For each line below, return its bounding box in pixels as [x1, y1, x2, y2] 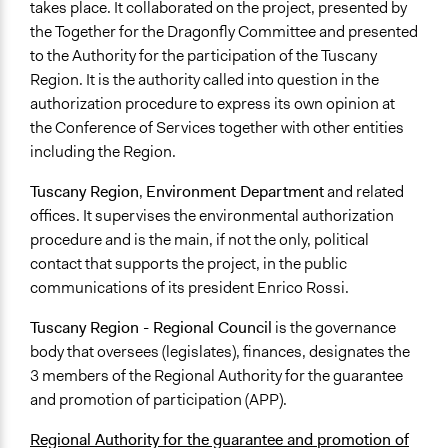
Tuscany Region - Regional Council [30, 317, 272, 339]
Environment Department [146, 181, 324, 203]
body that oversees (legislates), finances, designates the [30, 341, 410, 363]
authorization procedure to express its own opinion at [30, 93, 395, 115]
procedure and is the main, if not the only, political [30, 229, 369, 251]
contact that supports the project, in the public [30, 253, 347, 275]
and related [324, 181, 404, 203]
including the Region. [30, 141, 176, 163]
